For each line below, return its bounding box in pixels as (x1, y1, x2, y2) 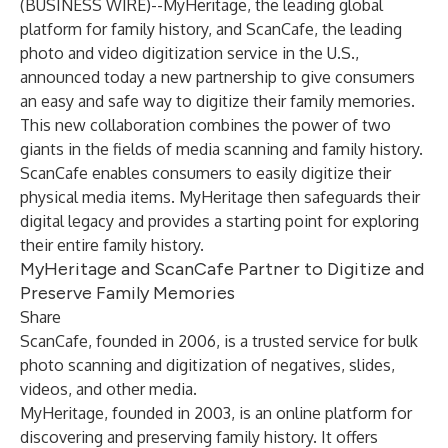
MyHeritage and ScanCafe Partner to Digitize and (20, 258, 424, 280)
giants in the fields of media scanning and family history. (20, 139, 423, 159)
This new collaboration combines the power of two (20, 115, 391, 135)
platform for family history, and (20, 19, 246, 39)
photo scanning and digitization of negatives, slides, (20, 355, 395, 375)
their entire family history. (20, 235, 204, 255)
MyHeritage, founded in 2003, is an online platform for (20, 403, 412, 423)
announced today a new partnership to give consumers (20, 67, 415, 87)
